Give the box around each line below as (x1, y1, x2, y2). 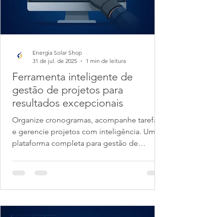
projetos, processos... (12, 150, 86, 159)
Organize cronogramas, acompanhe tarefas (12, 115, 161, 124)
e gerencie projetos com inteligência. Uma (12, 127, 159, 136)
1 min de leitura (86, 57, 126, 64)
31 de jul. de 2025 (32, 57, 77, 64)
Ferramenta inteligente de (12, 70, 133, 83)
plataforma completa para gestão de (12, 139, 138, 148)
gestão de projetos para (12, 83, 123, 96)
